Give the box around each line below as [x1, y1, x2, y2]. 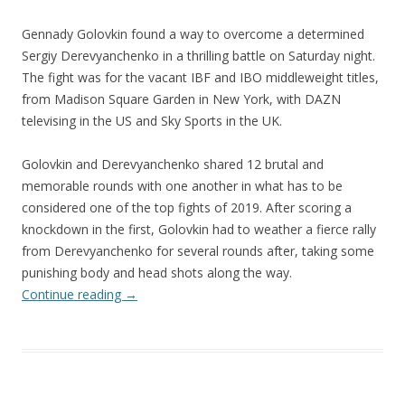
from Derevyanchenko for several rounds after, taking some [22, 242, 374, 260]
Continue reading [22, 286, 125, 304]
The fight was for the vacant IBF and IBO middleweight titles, [22, 69, 379, 87]
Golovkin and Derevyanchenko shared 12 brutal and [22, 155, 324, 174]
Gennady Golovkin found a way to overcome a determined [22, 25, 364, 43]
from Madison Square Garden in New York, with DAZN [22, 90, 341, 108]
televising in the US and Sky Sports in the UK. [22, 112, 282, 130]
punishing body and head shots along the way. [22, 264, 292, 282]
